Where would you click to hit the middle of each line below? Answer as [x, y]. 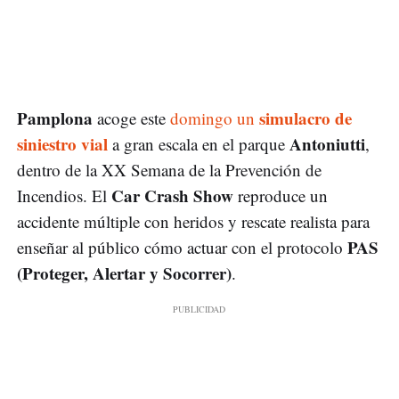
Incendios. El [64, 196]
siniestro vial [62, 144]
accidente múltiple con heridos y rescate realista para [193, 222]
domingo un [212, 118]
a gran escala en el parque [199, 144]
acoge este [129, 118]
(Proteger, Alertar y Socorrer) [124, 273]
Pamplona [55, 118]
